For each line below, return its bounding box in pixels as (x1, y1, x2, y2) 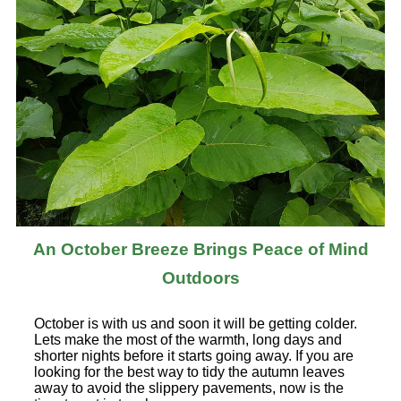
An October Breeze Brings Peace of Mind (32, 239, 369, 259)
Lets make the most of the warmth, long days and (34, 331, 342, 347)
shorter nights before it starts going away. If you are (34, 347, 354, 363)
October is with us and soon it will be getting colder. (34, 315, 357, 331)
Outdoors (161, 268, 240, 287)
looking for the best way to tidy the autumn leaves (34, 363, 345, 380)
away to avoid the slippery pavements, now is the (34, 380, 344, 396)
